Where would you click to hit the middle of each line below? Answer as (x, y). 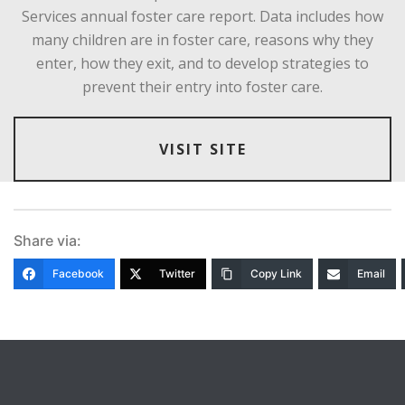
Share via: (47, 240)
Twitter (177, 273)
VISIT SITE (202, 149)
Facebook (78, 273)
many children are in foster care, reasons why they (202, 39)
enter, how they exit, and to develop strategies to (202, 63)
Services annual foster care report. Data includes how (202, 16)
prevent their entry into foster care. (202, 86)
